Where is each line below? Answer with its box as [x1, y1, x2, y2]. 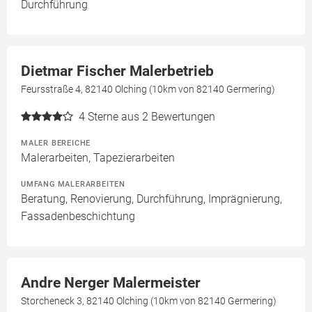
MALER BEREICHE [21, 138, 91, 148]
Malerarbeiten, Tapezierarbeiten [21, 151, 175, 164]
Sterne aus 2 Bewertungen [88, 110, 215, 123]
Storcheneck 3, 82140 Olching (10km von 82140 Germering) [21, 295, 276, 306]
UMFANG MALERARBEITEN [21, 179, 125, 189]
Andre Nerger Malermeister [21, 274, 201, 291]
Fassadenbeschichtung [21, 210, 135, 223]
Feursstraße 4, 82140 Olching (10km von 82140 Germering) [21, 84, 275, 95]
